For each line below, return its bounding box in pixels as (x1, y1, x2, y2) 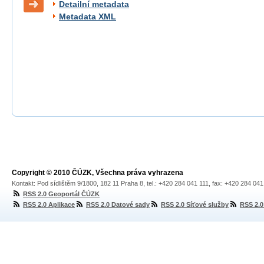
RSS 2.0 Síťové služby (161, 201, 229, 208)
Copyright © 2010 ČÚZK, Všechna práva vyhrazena (12, 169, 183, 177)
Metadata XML (59, 12, 116, 21)
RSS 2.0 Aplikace (23, 201, 75, 208)
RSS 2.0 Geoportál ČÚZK (23, 190, 100, 197)
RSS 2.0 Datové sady (86, 201, 150, 208)
